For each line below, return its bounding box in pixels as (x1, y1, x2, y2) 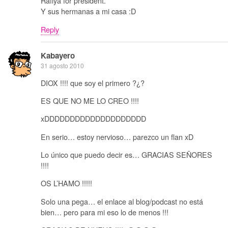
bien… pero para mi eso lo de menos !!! (41, 206, 168, 217)
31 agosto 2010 (41, 61, 84, 70)
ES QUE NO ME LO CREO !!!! (41, 95, 139, 106)
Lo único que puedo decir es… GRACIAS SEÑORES (41, 149, 212, 160)
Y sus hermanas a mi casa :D (41, 6, 136, 17)
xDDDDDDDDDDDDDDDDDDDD (41, 113, 146, 124)
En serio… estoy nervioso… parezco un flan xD (41, 131, 193, 142)
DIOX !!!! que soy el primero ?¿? (41, 77, 145, 88)
